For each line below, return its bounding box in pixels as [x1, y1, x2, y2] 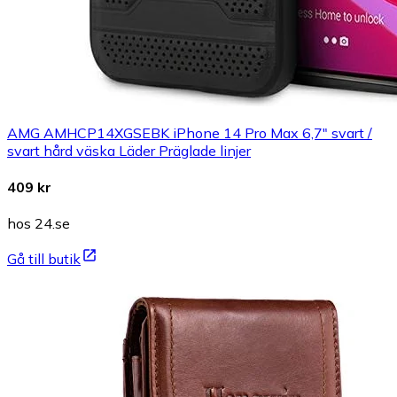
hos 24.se [7, 214, 70, 233]
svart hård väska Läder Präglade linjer [7, 141, 251, 160]
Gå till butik [7, 250, 81, 269]
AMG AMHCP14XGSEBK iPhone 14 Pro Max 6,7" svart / [7, 123, 372, 142]
